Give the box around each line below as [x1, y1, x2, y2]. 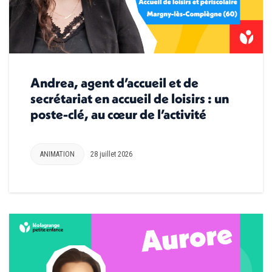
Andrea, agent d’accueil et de [30, 73, 199, 91]
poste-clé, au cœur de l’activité [30, 105, 206, 123]
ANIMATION [40, 149, 75, 158]
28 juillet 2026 [90, 149, 132, 158]
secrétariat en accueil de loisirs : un [30, 89, 229, 107]
